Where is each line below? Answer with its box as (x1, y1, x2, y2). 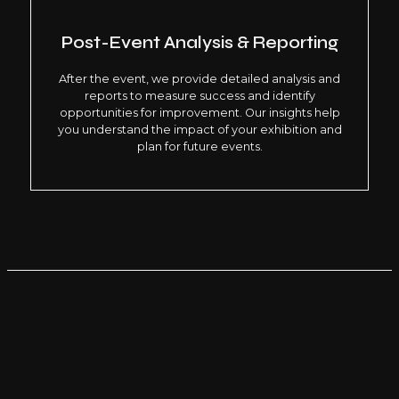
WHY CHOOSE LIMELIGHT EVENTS (40, 368, 359, 380)
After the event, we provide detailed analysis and (59, 72, 340, 86)
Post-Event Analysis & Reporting (61, 32, 338, 53)
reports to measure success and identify (84, 89, 315, 103)
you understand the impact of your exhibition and (57, 123, 342, 137)
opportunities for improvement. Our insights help (59, 106, 340, 120)
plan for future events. (136, 140, 263, 154)
